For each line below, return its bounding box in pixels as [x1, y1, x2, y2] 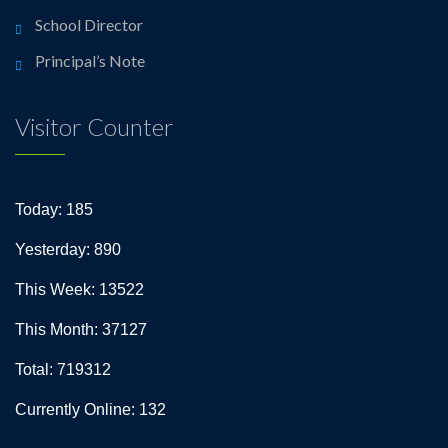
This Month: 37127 [15, 321, 147, 338]
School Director [35, 15, 143, 34]
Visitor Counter [15, 112, 174, 141]
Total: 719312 [15, 361, 111, 378]
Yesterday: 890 [15, 241, 121, 258]
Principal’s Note [35, 51, 145, 70]
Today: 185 [15, 201, 93, 218]
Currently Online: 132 [15, 401, 166, 418]
